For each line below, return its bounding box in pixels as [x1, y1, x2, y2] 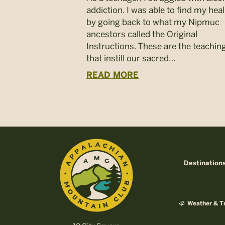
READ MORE [86, 71, 139, 79]
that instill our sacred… [86, 53, 176, 63]
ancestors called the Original [86, 29, 197, 39]
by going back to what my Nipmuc [86, 17, 219, 27]
